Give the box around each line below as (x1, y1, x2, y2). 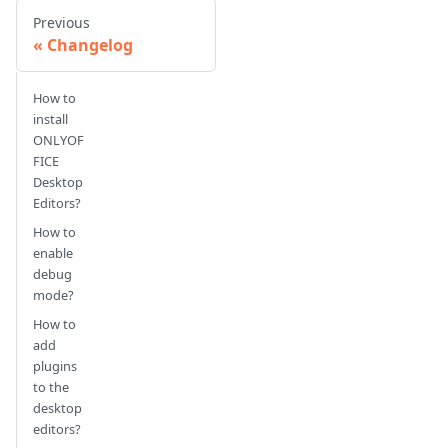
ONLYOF (33, 131, 84, 150)
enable (33, 244, 73, 263)
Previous (33, 13, 90, 33)
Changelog (47, 34, 133, 57)
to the (33, 378, 69, 397)
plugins (33, 357, 77, 376)
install (33, 110, 68, 129)
